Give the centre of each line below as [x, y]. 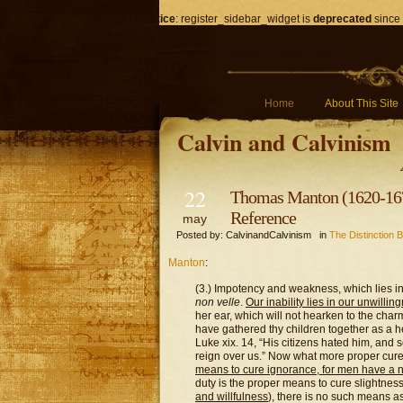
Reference [263, 218]
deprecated [342, 19]
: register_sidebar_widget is [244, 19]
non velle [218, 302]
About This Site [362, 103]
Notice [158, 19]
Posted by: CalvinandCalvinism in [249, 235]
